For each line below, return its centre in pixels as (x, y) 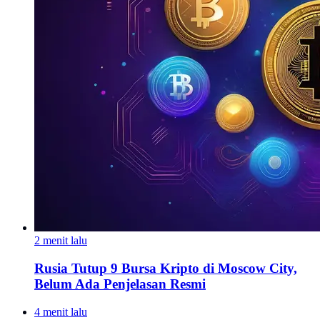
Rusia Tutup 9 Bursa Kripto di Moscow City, (166, 268)
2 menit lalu (61, 241)
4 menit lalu (61, 311)
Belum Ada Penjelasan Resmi (120, 284)
